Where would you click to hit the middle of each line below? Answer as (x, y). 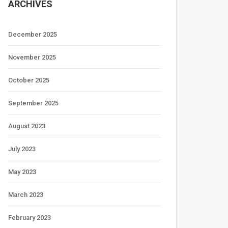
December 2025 (33, 34)
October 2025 (29, 80)
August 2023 (27, 126)
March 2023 (26, 195)
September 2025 (33, 103)
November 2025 (32, 57)
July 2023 (22, 149)
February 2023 (30, 218)
